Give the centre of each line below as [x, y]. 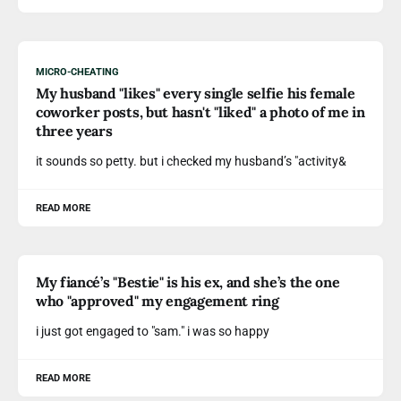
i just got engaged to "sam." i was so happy [153, 331]
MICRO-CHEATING [77, 72]
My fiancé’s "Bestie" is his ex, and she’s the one [188, 282]
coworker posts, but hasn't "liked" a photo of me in [200, 112]
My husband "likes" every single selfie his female [196, 93]
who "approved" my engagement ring [158, 301]
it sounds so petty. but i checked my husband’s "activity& [191, 161]
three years [74, 131]
